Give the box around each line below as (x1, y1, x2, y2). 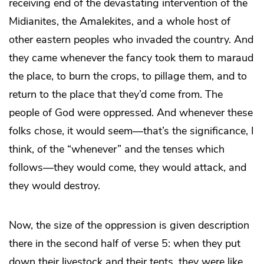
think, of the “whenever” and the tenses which (9, 141, 225, 156)
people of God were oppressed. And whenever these (9, 105, 253, 120)
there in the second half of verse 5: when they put (9, 236, 240, 250)
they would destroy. (9, 178, 100, 193)
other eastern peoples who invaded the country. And (9, 32, 253, 47)
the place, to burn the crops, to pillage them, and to (9, 68, 247, 83)
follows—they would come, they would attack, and (9, 160, 246, 174)
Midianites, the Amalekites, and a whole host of (9, 14, 230, 28)
